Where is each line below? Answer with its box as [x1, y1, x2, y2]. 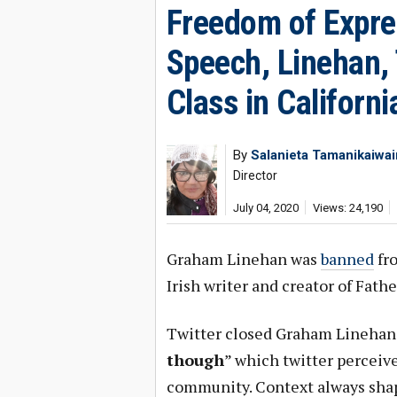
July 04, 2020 [232, 201, 299, 214]
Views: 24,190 [312, 201, 383, 214]
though [166, 349, 224, 370]
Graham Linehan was [166, 248, 321, 269]
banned [320, 248, 374, 269]
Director [232, 168, 277, 183]
